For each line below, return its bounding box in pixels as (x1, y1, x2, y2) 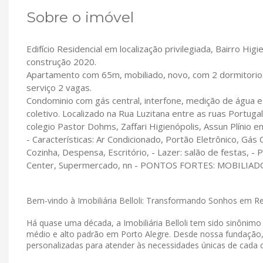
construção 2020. (26, 56, 96, 68)
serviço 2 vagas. (26, 82, 94, 94)
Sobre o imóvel (26, 8, 134, 26)
